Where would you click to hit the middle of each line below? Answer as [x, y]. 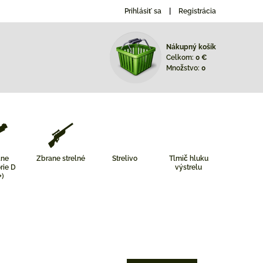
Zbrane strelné [60, 159]
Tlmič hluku [188, 159]
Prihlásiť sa [143, 11]
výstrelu [189, 167]
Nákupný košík [191, 47]
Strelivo [124, 159]
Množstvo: [184, 68]
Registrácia [197, 11]
